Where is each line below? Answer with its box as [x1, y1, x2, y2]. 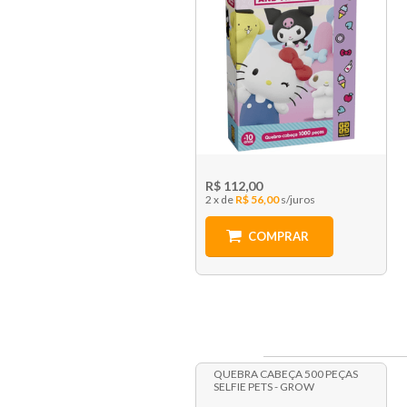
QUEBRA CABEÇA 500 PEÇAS [213, 367, 358, 382]
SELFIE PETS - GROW [213, 380, 314, 394]
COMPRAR [247, 229, 309, 244]
